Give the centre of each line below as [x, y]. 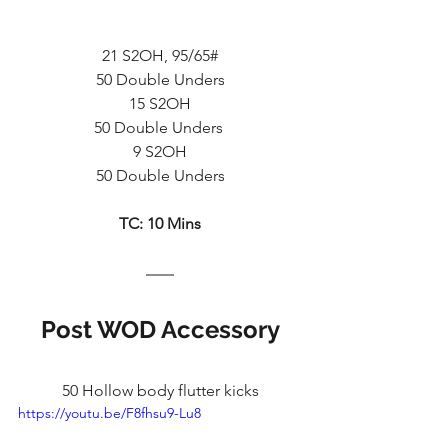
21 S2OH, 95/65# [160, 55]
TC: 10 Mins [160, 223]
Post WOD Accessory [160, 329]
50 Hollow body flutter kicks [160, 390]
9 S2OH [160, 151]
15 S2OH [160, 103]
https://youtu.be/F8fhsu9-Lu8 [109, 413]
